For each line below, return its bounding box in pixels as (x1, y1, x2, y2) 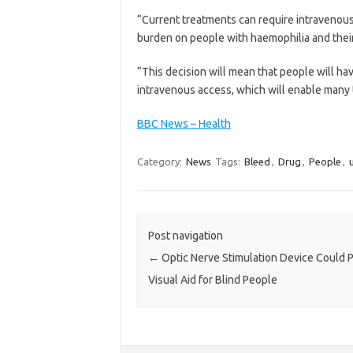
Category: (136, 155, 184, 167)
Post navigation (147, 229, 223, 243)
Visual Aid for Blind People (147, 273, 277, 287)
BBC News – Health (136, 117, 231, 130)
